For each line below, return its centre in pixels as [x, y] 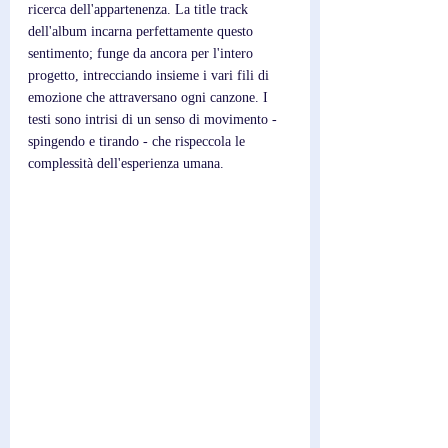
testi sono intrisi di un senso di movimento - [154, 119]
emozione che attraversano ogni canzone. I [150, 97]
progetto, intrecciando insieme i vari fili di [150, 75]
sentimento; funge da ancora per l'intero [142, 53]
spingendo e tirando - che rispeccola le [138, 141]
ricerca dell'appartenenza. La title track [140, 9]
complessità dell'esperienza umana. [126, 163]
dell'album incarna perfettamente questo [142, 31]
